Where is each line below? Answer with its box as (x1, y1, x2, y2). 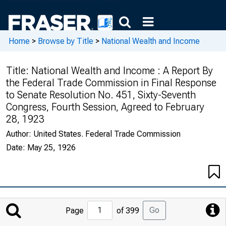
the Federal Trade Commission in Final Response (6, 77, 216, 89)
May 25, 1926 (27, 143, 76, 152)
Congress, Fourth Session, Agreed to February (6, 101, 204, 113)
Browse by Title (38, 36, 93, 46)
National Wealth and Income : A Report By (31, 65, 213, 77)
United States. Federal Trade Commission (33, 129, 181, 139)
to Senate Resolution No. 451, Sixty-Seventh (6, 89, 196, 101)
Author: (6, 129, 33, 139)
